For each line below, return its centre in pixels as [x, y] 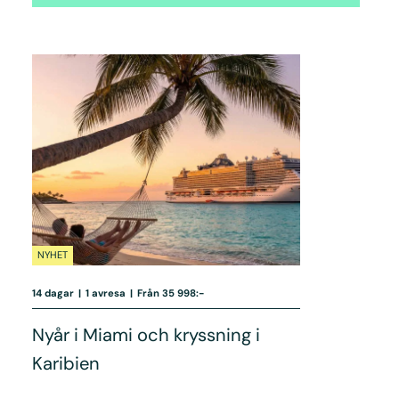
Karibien [65, 363]
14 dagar [53, 293]
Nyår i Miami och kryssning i [146, 334]
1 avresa [105, 293]
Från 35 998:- [171, 293]
